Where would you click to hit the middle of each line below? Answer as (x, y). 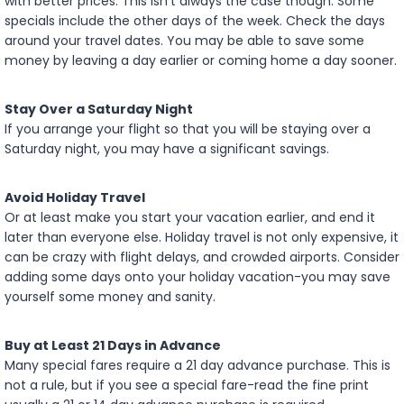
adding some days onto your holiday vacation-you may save (197, 276)
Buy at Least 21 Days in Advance (113, 345)
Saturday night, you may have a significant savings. (167, 148)
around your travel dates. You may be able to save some (184, 40)
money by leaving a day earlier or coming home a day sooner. (201, 60)
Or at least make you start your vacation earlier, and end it (190, 217)
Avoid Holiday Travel (75, 197)
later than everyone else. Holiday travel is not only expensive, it (202, 237)
